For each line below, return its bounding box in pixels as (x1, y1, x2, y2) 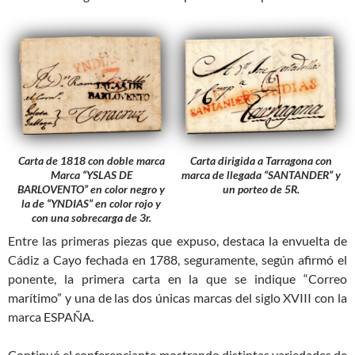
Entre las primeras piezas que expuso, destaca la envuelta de (8, 232, 347, 248)
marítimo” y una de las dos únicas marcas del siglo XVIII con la (8, 289, 347, 305)
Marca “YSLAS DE (50, 167, 132, 181)
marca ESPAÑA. (8, 308, 94, 324)
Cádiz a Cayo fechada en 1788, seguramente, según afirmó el (8, 251, 347, 267)
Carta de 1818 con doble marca (17, 153, 165, 167)
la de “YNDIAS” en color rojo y (21, 196, 161, 210)
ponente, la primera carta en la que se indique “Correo (8, 270, 347, 286)
